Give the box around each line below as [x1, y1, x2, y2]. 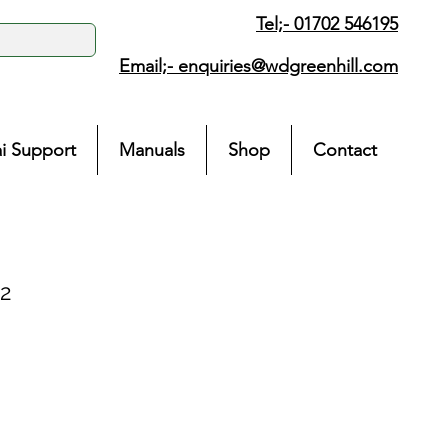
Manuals [119, 139, 185, 161]
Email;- [119, 55, 178, 77]
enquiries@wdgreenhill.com [178, 55, 398, 77]
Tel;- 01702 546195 [256, 13, 398, 35]
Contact [313, 139, 377, 161]
